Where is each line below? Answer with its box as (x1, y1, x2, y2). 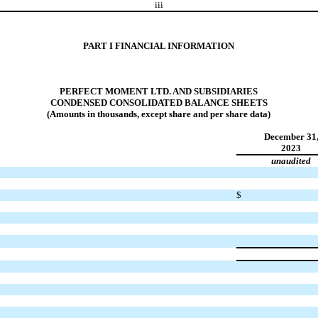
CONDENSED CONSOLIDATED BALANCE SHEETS (50, 97, 268, 108)
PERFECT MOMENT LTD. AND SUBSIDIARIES (60, 85, 258, 97)
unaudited (271, 155, 312, 166)
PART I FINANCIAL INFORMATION (83, 40, 235, 51)
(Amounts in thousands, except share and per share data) (47, 108, 271, 119)
